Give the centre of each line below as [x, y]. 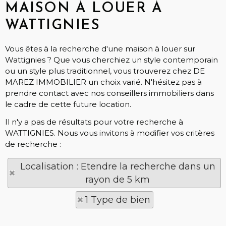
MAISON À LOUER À [84, 9]
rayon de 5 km [118, 180]
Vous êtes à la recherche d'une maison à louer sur [100, 49]
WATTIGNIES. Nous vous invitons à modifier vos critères [110, 133]
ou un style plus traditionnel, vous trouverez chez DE [105, 71]
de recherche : [33, 144]
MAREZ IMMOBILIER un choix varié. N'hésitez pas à [103, 82]
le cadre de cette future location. [68, 104]
